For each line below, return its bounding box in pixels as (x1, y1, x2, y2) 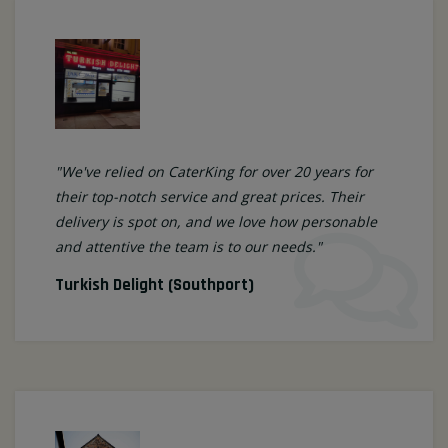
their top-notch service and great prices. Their (55, 187, 364, 207)
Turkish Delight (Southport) (55, 274, 254, 297)
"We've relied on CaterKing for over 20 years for (55, 162, 373, 182)
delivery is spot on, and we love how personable (55, 212, 377, 232)
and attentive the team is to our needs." (55, 237, 322, 257)
